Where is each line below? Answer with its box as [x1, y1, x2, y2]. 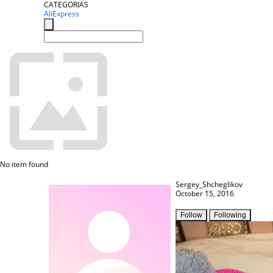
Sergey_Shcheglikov [175, 179, 243, 190]
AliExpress [44, 9, 79, 19]
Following [214, 211, 246, 219]
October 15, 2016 [175, 188, 234, 199]
